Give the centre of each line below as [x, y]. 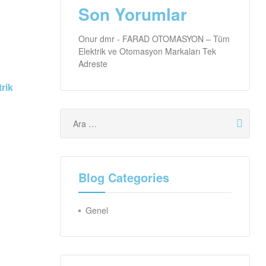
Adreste [93, 64]
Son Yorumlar [133, 14]
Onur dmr [96, 39]
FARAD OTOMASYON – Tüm [176, 39]
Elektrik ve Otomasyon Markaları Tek [147, 51]
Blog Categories [124, 178]
